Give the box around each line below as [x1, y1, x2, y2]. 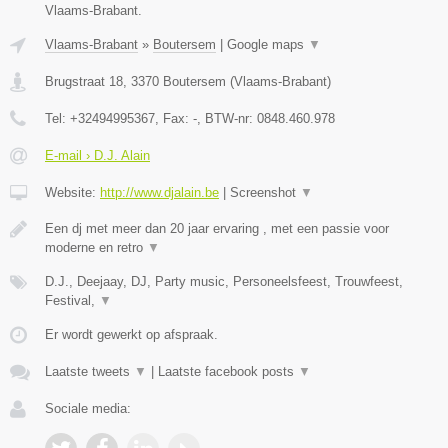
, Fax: [155, 111, 193, 127]
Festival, [45, 293, 99, 309]
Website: [45, 185, 100, 201]
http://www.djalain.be [100, 185, 219, 201]
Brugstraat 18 [45, 74, 123, 90]
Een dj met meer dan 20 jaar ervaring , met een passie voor [45, 221, 389, 237]
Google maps [227, 37, 308, 53]
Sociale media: [45, 401, 131, 417]
